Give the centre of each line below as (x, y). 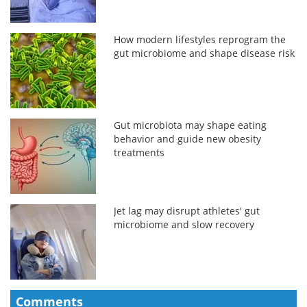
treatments (139, 152)
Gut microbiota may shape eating (191, 125)
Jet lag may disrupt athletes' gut (187, 210)
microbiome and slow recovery (184, 224)
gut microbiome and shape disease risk (205, 53)
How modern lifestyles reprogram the (200, 39)
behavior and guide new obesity (188, 138)
